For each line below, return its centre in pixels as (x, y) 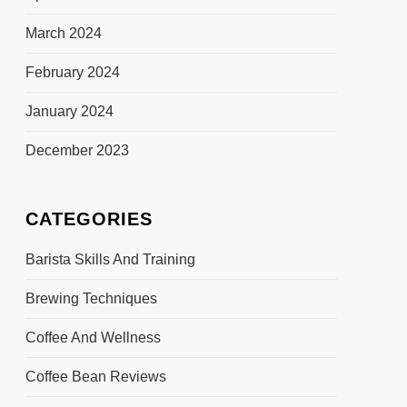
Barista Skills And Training (110, 259)
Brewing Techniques (91, 298)
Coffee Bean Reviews (95, 376)
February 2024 (72, 72)
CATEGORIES (89, 218)
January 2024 (69, 111)
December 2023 (77, 150)
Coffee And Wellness (93, 337)
